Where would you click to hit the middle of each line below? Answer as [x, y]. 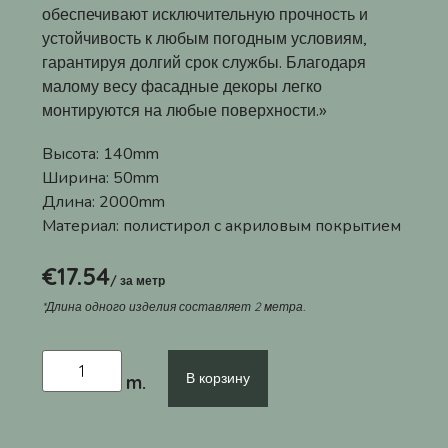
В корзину [218, 378]
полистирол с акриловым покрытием [262, 226]
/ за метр [137, 281]
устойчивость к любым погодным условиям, [204, 38]
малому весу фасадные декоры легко [182, 86]
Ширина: [77, 178]
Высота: [72, 154]
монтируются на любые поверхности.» [184, 110]
